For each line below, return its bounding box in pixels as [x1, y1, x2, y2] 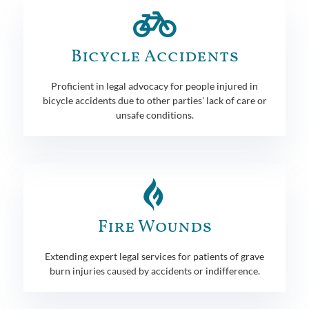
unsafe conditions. [115, 108, 194, 121]
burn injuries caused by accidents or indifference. [49, 264, 260, 277]
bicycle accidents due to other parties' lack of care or [42, 94, 267, 106]
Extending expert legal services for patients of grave [45, 250, 264, 262]
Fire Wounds [97, 215, 212, 239]
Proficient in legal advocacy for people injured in [51, 79, 258, 92]
